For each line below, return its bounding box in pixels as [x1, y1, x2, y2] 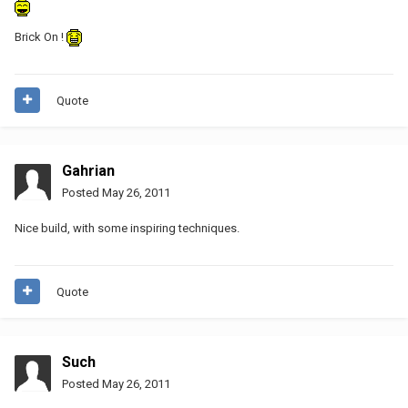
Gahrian [62, 161, 115, 179]
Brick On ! [15, 29, 66, 44]
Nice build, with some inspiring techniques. [15, 220, 240, 235]
